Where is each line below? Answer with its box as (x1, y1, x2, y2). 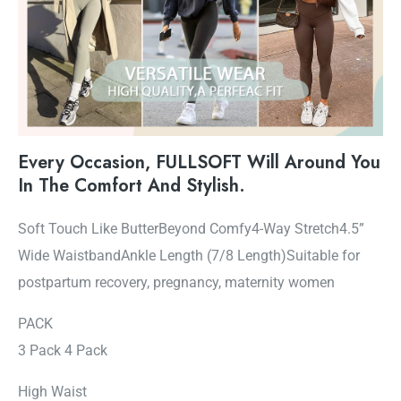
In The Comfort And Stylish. (18, 172, 245, 199)
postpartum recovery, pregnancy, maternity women (18, 273, 335, 291)
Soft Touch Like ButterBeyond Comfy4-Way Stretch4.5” (18, 219, 364, 237)
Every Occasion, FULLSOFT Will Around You (18, 149, 380, 175)
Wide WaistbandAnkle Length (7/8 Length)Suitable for (18, 246, 360, 264)
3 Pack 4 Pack (18, 342, 107, 359)
